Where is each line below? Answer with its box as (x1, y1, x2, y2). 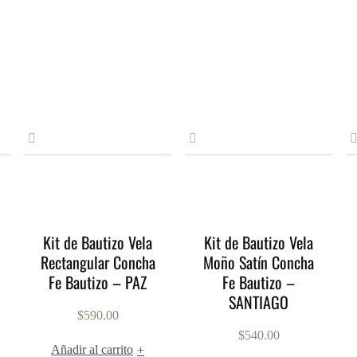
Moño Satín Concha (203, 250, 315, 274)
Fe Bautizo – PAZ (49, 270, 147, 294)
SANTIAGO (229, 290, 289, 314)
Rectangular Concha (40, 250, 155, 274)
